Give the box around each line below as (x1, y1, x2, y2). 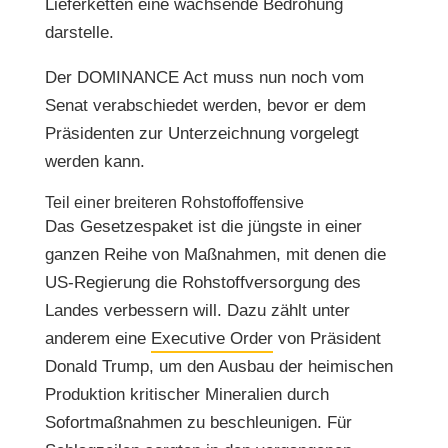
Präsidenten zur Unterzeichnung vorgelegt (44, 124, 359, 143)
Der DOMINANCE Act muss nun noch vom (44, 68, 364, 87)
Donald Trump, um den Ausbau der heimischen (44, 357, 393, 376)
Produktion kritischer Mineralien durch (44, 385, 329, 404)
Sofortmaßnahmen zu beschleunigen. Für (44, 413, 352, 432)
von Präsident (272, 329, 381, 348)
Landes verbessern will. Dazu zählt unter (44, 301, 350, 320)
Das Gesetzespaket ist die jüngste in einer (44, 217, 362, 236)
